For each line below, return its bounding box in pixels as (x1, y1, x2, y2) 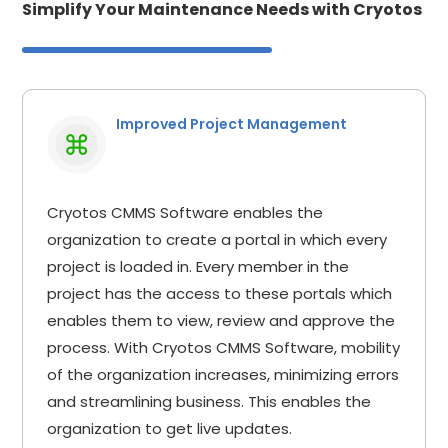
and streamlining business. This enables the (47, 390, 372, 412)
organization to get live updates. (47, 417, 293, 439)
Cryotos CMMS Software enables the (47, 201, 324, 223)
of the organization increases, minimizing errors (47, 363, 400, 385)
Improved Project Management (116, 113, 348, 134)
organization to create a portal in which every (47, 228, 388, 250)
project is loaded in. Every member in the (47, 255, 350, 277)
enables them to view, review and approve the (47, 309, 396, 331)
